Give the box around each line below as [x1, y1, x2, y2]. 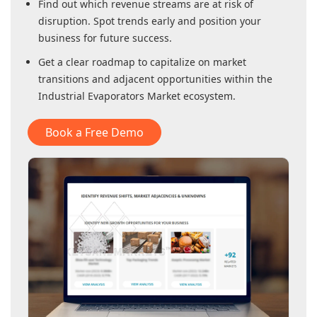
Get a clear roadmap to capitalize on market [38, 55, 246, 69]
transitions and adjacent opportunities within [38, 72, 257, 86]
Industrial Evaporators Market [38, 89, 180, 103]
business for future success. [38, 31, 172, 45]
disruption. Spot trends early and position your [38, 14, 261, 28]
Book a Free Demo [45, 125, 144, 141]
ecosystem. [180, 89, 236, 103]
